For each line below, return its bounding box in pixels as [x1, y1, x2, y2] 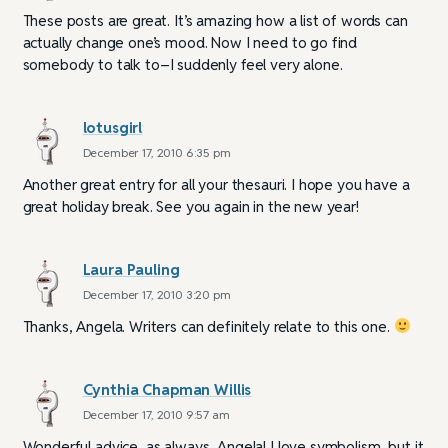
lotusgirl [82, 117, 143, 137]
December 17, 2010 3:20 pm [82, 286, 231, 302]
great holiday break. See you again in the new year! [22, 196, 359, 216]
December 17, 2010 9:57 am [82, 406, 230, 422]
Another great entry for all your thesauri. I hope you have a [22, 174, 410, 194]
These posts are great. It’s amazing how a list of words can [22, 10, 408, 30]
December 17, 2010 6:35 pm [82, 144, 231, 160]
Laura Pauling [82, 259, 180, 279]
